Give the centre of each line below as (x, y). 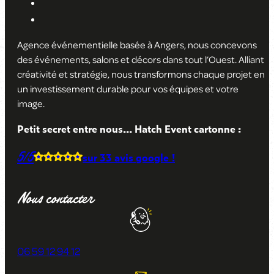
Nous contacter (55, 199)
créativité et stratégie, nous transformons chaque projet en (141, 74)
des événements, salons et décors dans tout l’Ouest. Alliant (141, 60)
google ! (155, 158)
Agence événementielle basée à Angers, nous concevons (137, 45)
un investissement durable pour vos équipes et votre (128, 89)
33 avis (117, 158)
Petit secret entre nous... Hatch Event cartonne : (129, 129)
